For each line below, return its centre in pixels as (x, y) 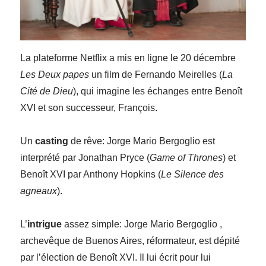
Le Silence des (193, 175)
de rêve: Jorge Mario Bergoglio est (142, 141)
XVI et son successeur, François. (89, 108)
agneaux (39, 191)
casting (52, 141)
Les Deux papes (55, 75)
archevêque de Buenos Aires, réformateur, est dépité (130, 241)
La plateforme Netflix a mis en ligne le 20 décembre (128, 58)
